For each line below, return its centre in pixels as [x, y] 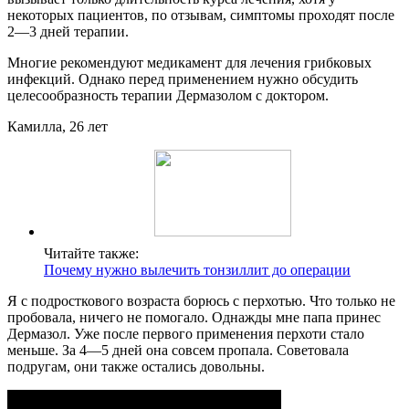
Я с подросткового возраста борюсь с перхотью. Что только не [201, 301]
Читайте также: [91, 254]
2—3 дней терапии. [68, 32]
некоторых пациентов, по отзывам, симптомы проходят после [201, 16]
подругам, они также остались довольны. [136, 367]
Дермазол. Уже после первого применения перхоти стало [186, 334]
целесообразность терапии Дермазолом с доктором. [168, 96]
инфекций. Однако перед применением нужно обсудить [183, 79]
